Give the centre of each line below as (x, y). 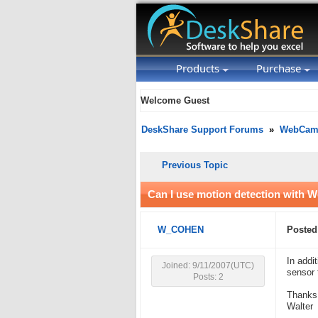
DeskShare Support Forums (202, 130)
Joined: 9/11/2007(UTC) (208, 265)
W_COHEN (181, 230)
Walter (300, 307)
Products (199, 68)
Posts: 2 (208, 277)
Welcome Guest (175, 101)
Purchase (280, 68)
